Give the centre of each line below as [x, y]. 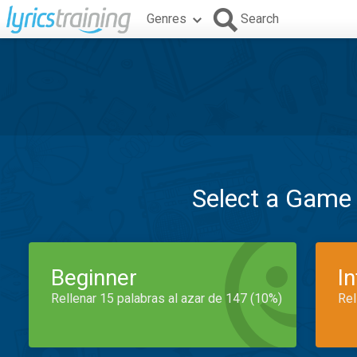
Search [260, 19]
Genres [167, 19]
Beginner [94, 278]
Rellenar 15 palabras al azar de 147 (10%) [167, 298]
